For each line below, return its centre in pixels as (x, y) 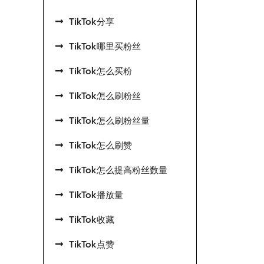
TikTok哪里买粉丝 (105, 47)
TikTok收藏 (92, 220)
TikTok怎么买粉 (100, 71)
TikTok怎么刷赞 (100, 146)
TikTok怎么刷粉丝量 (109, 121)
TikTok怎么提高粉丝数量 (118, 170)
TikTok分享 (92, 22)
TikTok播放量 (96, 195)
